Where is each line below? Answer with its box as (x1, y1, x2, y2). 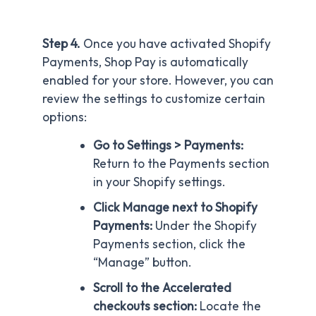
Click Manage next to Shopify (92, 200, 257, 216)
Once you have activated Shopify (83, 36, 271, 52)
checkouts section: (92, 298, 197, 315)
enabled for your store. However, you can (42, 73, 274, 89)
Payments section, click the (92, 236, 245, 253)
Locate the (196, 298, 261, 315)
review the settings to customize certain (42, 91, 265, 107)
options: (42, 109, 87, 126)
